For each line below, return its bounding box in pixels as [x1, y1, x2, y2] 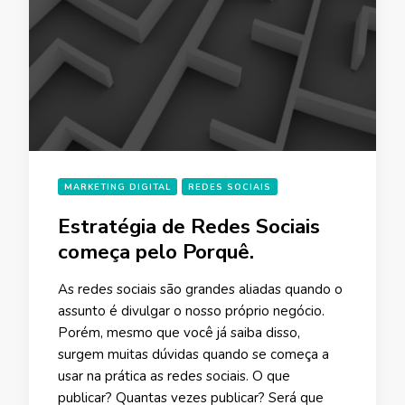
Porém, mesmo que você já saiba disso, [58, 323, 300, 342]
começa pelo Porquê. [58, 237, 254, 266]
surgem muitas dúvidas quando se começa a [58, 344, 329, 363]
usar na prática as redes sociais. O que [58, 366, 290, 385]
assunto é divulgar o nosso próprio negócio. [58, 301, 325, 320]
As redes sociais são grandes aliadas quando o [58, 279, 343, 298]
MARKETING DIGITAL [64, 180, 171, 193]
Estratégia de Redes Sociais [58, 212, 320, 240]
